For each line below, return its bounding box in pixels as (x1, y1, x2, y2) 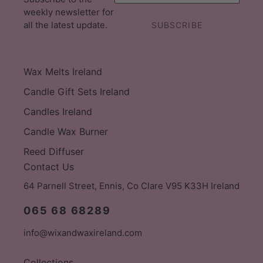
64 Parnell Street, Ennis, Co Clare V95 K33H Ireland (23, 180, 240, 192)
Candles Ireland (23, 105, 92, 117)
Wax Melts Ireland (23, 65, 102, 77)
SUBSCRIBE (151, 20, 203, 31)
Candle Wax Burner (23, 125, 108, 137)
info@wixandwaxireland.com (23, 227, 142, 239)
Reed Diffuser (23, 145, 84, 157)
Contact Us (23, 160, 74, 173)
